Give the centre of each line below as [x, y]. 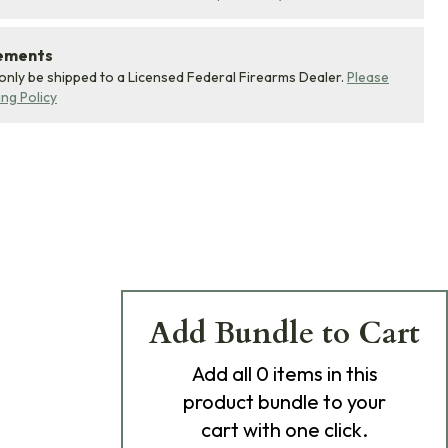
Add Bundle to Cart [284, 333]
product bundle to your [284, 401]
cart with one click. [284, 429]
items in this [323, 373]
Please [368, 77]
